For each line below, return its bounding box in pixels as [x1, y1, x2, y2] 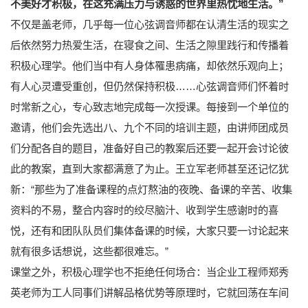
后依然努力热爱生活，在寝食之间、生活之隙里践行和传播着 [10, 38, 289, 51]
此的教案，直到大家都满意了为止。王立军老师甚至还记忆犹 [10, 162, 289, 175]
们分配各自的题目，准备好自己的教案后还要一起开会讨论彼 [10, 142, 289, 154]
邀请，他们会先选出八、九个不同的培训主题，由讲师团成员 [10, 121, 289, 133]
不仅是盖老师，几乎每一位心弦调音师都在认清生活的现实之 [10, 18, 289, 30]
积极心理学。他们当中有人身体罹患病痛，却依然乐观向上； [10, 59, 289, 71]
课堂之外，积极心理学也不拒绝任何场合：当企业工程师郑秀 [10, 265, 289, 278]
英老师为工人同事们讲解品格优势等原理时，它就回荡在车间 [10, 286, 289, 298]
